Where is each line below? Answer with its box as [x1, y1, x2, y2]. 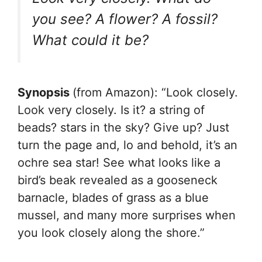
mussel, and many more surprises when [18, 208, 236, 222]
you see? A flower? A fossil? [32, 10, 218, 27]
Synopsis [18, 85, 73, 99]
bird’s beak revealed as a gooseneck [18, 173, 218, 187]
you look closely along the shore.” [18, 225, 205, 240]
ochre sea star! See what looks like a [18, 155, 220, 170]
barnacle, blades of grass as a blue [18, 190, 209, 205]
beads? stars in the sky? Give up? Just [18, 120, 229, 135]
